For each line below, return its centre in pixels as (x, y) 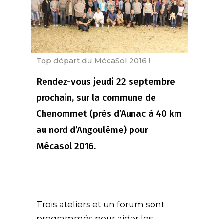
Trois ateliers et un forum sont (100, 204)
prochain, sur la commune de (96, 97)
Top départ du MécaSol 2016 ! (93, 60)
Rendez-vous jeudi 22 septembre (106, 81)
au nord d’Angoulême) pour (92, 130)
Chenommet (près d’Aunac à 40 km (109, 113)
